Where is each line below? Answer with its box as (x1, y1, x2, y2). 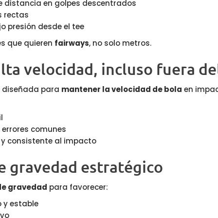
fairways (54, 37, 90, 48)
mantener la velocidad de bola (61, 84, 182, 94)
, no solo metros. (89, 37, 152, 48)
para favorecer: (47, 182, 108, 192)
